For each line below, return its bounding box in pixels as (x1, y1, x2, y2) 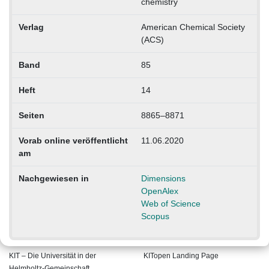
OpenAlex (141, 186, 178, 196)
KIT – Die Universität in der (9, 251, 96, 260)
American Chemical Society (141, 22, 245, 32)
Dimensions (141, 173, 186, 183)
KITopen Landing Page (144, 251, 219, 260)
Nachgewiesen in (18, 173, 89, 183)
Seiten (18, 110, 44, 120)
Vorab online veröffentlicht (18, 135, 128, 145)
